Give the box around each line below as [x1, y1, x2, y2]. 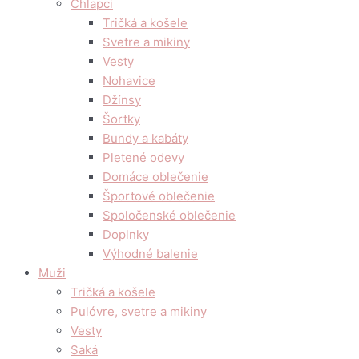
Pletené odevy [103, 150, 184, 165]
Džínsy [103, 92, 141, 107]
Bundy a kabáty [103, 131, 188, 146]
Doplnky [103, 227, 149, 242]
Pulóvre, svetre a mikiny [71, 304, 207, 319]
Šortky [103, 111, 140, 127]
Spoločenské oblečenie [103, 208, 236, 223]
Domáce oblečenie [103, 169, 208, 184]
